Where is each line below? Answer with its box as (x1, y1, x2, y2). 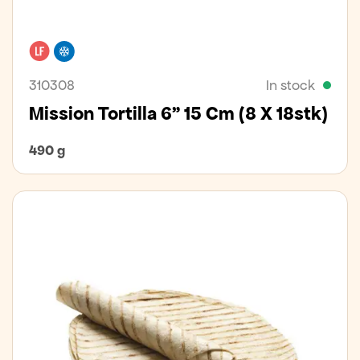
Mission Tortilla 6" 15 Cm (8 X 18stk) (29, 102, 328, 125)
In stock (266, 76, 315, 94)
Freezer (75, 39, 124, 57)
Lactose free (50, 39, 129, 57)
